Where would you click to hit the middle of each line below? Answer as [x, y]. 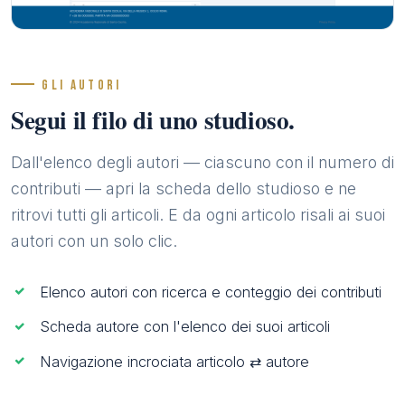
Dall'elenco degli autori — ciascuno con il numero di [202, 163]
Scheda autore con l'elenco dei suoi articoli [185, 327]
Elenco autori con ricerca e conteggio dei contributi [211, 292]
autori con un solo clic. [94, 241]
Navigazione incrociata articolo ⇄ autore [174, 361]
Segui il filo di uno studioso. [153, 120]
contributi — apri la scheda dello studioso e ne [184, 189]
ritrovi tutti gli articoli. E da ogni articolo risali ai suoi [198, 215]
